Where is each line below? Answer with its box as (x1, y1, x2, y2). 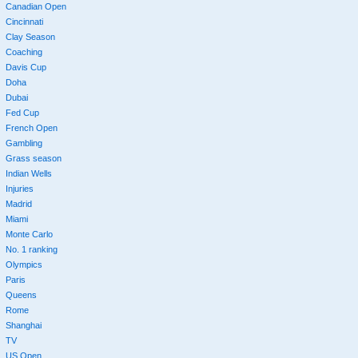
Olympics (5, 259, 42, 269)
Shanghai (5, 320, 42, 330)
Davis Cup (5, 62, 46, 72)
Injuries (5, 183, 34, 193)
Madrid (5, 198, 32, 209)
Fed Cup (5, 107, 39, 117)
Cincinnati (5, 16, 43, 26)
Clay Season (5, 31, 55, 42)
